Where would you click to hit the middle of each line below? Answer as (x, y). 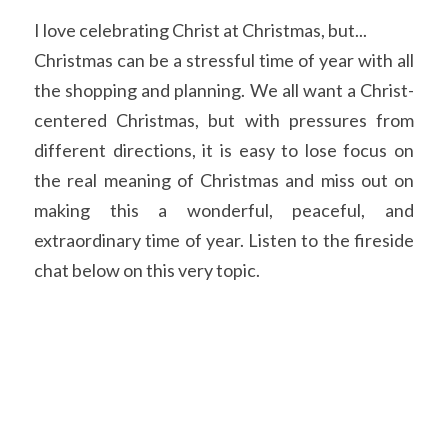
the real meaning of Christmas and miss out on (224, 180)
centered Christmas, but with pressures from (224, 120)
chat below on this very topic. (147, 270)
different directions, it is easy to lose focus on (224, 150)
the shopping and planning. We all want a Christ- (224, 90)
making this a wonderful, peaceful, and (224, 210)
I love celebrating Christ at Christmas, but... (200, 30)
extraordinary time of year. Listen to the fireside (224, 240)
